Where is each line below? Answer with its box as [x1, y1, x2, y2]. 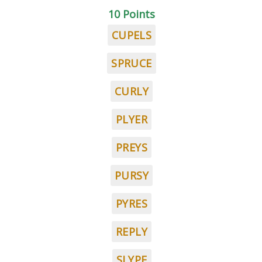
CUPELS [111, 28, 152, 42]
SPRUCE [111, 56, 152, 70]
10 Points [108, 7, 155, 21]
